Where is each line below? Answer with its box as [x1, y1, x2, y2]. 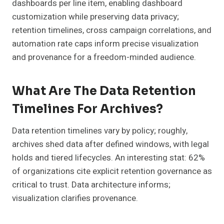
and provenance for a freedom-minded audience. [12, 51, 196, 64]
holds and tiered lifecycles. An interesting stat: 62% [12, 151, 205, 164]
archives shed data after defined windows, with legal [12, 138, 209, 151]
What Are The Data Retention [12, 83, 196, 99]
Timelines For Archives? [12, 101, 163, 117]
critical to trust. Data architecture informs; [12, 178, 170, 191]
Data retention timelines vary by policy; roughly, [12, 124, 187, 137]
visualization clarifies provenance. [12, 192, 138, 205]
